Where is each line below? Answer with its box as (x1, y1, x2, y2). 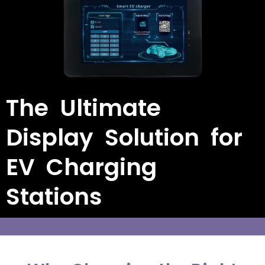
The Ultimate (6, 92, 161, 125)
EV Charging (6, 151, 157, 184)
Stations (6, 180, 102, 214)
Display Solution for (6, 121, 243, 154)
